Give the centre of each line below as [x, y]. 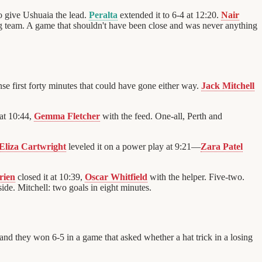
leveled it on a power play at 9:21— [133, 146]
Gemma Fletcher [67, 116]
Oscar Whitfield [116, 177]
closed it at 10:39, [50, 177]
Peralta [103, 15]
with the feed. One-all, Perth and [161, 116]
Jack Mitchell [228, 85]
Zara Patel [222, 146]
